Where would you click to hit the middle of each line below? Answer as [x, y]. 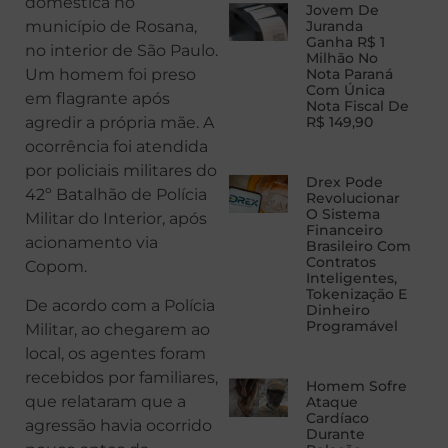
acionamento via [91, 243]
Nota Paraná [349, 74]
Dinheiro [337, 310]
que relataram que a [105, 401]
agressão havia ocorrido [118, 425]
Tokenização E [356, 294]
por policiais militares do [121, 171]
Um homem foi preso [110, 75]
